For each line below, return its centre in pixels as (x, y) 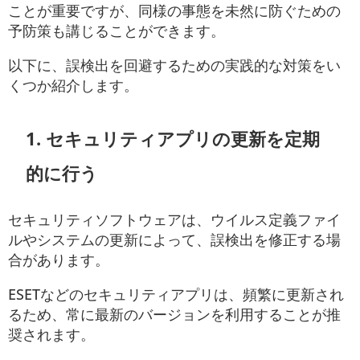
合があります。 (59, 259)
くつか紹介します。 (73, 85)
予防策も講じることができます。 (117, 30)
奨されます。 (51, 334)
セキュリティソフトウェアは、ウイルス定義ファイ (174, 219)
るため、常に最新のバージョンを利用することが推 (174, 314)
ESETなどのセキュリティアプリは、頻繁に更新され (176, 294)
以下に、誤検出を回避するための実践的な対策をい (174, 65)
